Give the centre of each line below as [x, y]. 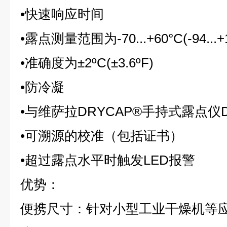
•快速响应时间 [62, 14]
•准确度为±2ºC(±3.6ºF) [87, 63]
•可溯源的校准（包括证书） [102, 136]
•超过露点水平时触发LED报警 [108, 160]
